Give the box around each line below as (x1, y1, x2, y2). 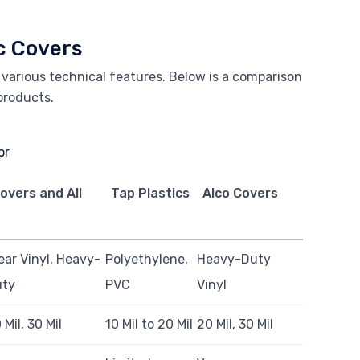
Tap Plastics (110, 186, 190, 202)
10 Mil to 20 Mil (105, 317, 194, 333)
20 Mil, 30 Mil (197, 317, 274, 333)
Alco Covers (202, 186, 278, 202)
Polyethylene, (105, 252, 189, 268)
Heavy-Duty (197, 252, 272, 268)
